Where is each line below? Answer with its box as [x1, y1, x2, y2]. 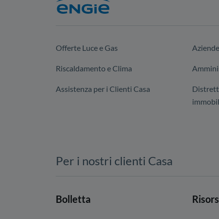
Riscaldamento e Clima [56, 64, 132, 73]
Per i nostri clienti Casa [56, 153, 173, 168]
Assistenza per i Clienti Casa [56, 84, 150, 93]
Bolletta [56, 193, 90, 205]
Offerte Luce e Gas [56, 43, 118, 52]
